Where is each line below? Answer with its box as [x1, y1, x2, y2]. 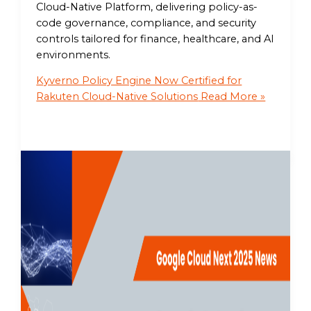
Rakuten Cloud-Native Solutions [36, 90, 199, 103]
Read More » [198, 90, 266, 103]
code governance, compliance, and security [36, 16, 257, 29]
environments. [36, 48, 111, 61]
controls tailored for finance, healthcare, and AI [36, 32, 275, 45]
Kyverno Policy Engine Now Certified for [36, 74, 242, 87]
